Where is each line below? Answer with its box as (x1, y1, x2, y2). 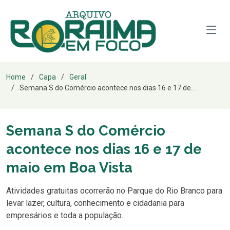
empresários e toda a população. (6, 210, 123, 220)
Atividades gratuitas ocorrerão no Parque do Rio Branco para (6, 186, 222, 196)
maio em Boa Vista (6, 159, 132, 176)
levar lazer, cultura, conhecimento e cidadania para (6, 198, 184, 208)
